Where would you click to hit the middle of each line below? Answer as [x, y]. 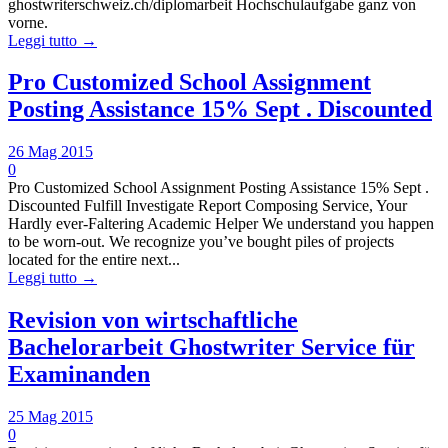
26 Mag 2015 [50, 152]
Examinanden [79, 374]
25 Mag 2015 [50, 417]
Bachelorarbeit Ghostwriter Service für [211, 347]
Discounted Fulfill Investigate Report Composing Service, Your [207, 206]
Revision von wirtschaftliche [153, 320]
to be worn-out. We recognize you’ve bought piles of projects [201, 242]
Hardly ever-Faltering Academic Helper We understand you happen [221, 224]
